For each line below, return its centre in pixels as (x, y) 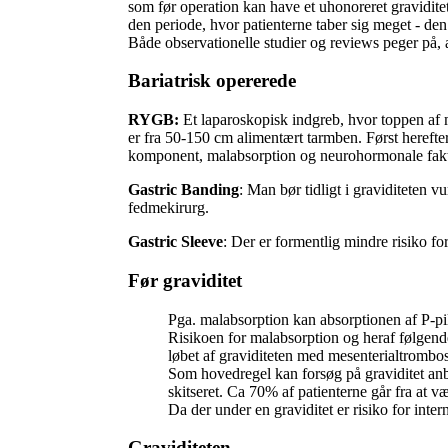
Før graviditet (185, 280)
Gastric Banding (183, 190)
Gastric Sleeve (175, 242)
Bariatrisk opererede (212, 81)
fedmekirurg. (168, 208)
